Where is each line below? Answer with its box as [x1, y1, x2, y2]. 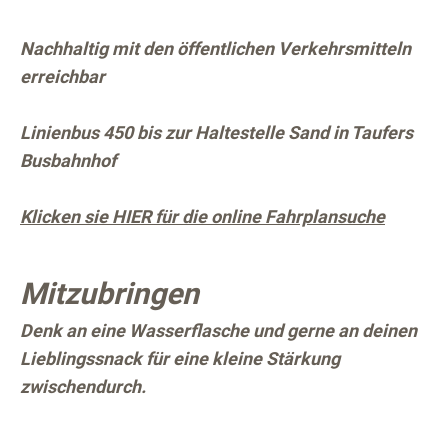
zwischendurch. [20, 376, 146, 398]
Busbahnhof [20, 150, 116, 172]
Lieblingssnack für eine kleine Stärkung [20, 348, 340, 370]
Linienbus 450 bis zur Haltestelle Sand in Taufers [20, 122, 413, 144]
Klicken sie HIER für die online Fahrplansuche [20, 206, 385, 228]
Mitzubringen [20, 276, 199, 312]
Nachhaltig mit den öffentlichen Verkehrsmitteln [20, 38, 411, 60]
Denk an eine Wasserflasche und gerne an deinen [20, 320, 417, 342]
